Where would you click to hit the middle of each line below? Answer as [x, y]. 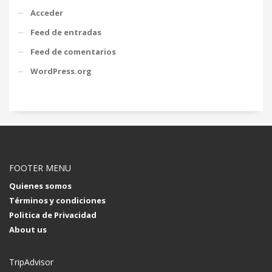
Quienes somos [40, 185]
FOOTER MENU [40, 168]
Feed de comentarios [73, 51]
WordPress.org [61, 71]
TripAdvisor [31, 262]
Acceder [47, 12]
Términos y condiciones [57, 200]
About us [28, 229]
